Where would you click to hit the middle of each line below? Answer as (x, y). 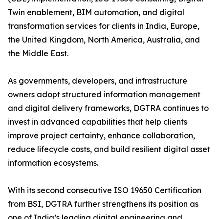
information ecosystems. (53, 163)
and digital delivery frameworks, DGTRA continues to (108, 108)
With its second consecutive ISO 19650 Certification (105, 190)
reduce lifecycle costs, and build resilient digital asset (109, 149)
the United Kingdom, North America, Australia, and (104, 40)
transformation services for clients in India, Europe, (104, 26)
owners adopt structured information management (104, 95)
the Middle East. (38, 54)
